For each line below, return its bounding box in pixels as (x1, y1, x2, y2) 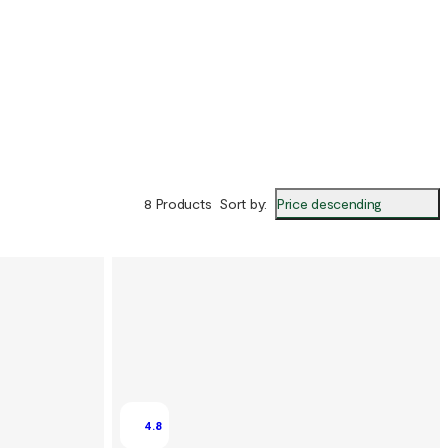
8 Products (144, 195, 212, 213)
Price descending (277, 194, 382, 212)
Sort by (219, 195, 265, 213)
